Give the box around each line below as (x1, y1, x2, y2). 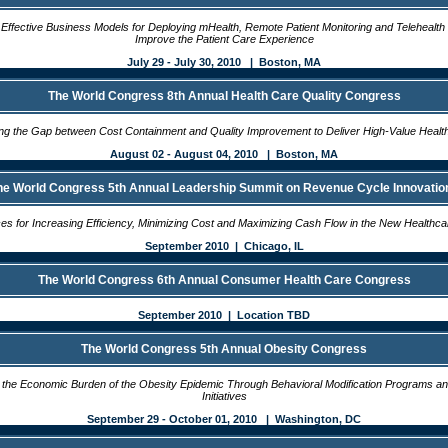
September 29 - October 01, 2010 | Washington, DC (87, 413, 361, 425)
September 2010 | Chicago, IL (144, 240, 304, 252)
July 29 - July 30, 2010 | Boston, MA (127, 56, 321, 68)
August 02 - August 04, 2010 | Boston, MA (110, 148, 338, 160)
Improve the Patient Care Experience (134, 33, 314, 45)
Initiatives (201, 390, 247, 402)
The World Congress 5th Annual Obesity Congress (81, 342, 367, 356)
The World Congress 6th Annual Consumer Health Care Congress (37, 273, 411, 287)
